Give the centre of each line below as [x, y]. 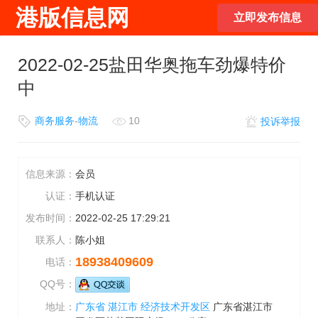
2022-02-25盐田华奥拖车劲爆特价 [152, 65]
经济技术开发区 [175, 307]
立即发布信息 [268, 17]
